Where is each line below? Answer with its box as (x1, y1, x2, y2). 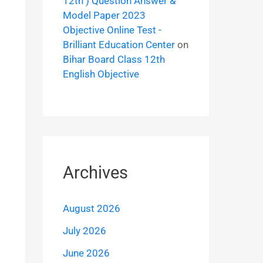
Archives (62, 163, 128, 183)
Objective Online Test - (62, 23, 161, 36)
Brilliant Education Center (62, 38, 175, 50)
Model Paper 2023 (62, 9, 146, 21)
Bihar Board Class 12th (62, 53, 165, 65)
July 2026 (62, 225, 106, 237)
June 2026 (62, 247, 110, 259)
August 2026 (62, 203, 120, 215)
